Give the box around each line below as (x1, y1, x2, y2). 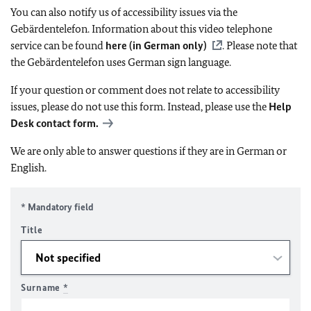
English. (10, 161, 47, 174)
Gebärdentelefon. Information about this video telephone (10, 22, 272, 35)
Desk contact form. (10, 117, 99, 130)
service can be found (10, 39, 106, 52)
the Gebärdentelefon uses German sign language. (10, 56, 231, 69)
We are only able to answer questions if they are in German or (10, 144, 287, 158)
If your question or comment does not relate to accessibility (10, 83, 280, 96)
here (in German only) (106, 39, 207, 52)
